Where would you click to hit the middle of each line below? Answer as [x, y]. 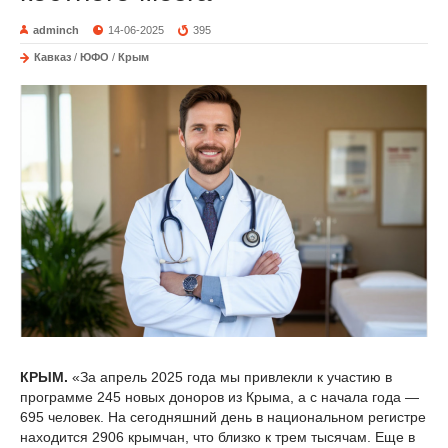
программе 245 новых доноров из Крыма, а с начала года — [219, 396]
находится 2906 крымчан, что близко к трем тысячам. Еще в [217, 436]
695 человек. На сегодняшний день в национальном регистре [223, 416]
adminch [56, 30]
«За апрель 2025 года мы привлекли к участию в [232, 376]
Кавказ [52, 57]
